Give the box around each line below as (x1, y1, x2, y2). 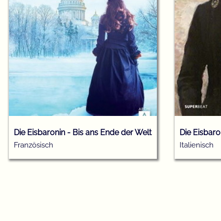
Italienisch (180, 141, 214, 149)
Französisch (14, 141, 53, 149)
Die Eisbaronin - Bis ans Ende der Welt (14, 128, 151, 138)
